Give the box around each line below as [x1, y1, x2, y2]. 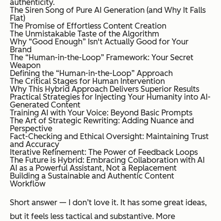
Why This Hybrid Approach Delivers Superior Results [10, 84, 199, 94]
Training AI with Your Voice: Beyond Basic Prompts [10, 108, 192, 118]
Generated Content [10, 100, 80, 110]
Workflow [10, 179, 45, 189]
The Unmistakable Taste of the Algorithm [10, 29, 159, 39]
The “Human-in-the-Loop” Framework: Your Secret [10, 53, 193, 63]
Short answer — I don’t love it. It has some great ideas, [10, 198, 207, 208]
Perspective [10, 124, 52, 134]
